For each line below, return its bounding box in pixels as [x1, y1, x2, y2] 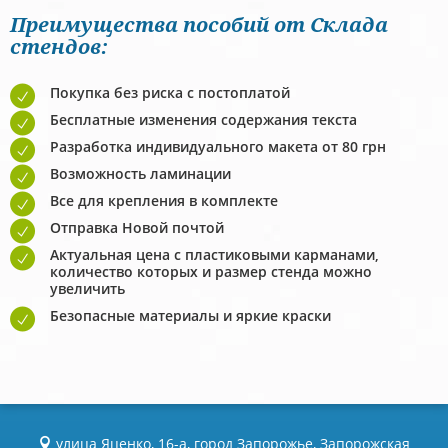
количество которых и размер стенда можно [50, 261, 372, 281]
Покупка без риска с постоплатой [50, 82, 290, 102]
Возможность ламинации [50, 163, 231, 183]
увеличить [50, 278, 125, 298]
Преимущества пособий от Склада [10, 10, 388, 38]
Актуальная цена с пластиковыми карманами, [50, 244, 379, 264]
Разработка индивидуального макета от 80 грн [50, 136, 386, 156]
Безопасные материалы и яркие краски [50, 305, 331, 325]
